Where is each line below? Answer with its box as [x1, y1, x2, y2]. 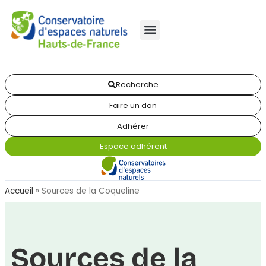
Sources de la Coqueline [42, 185, 140, 197]
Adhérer [117, 121, 149, 132]
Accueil [5, 185, 33, 197]
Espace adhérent [99, 141, 167, 152]
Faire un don [109, 100, 157, 111]
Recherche [115, 79, 159, 90]
